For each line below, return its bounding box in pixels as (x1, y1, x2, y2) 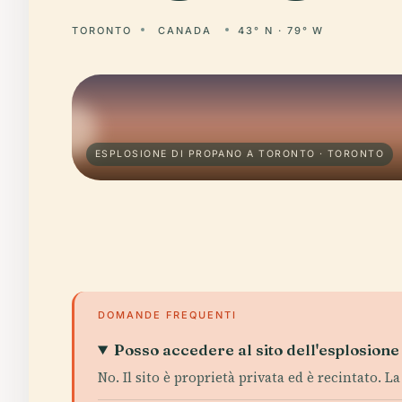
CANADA (157, 24, 212, 37)
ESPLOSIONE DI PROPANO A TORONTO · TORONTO (95, 148, 385, 160)
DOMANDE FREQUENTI (98, 309, 237, 321)
